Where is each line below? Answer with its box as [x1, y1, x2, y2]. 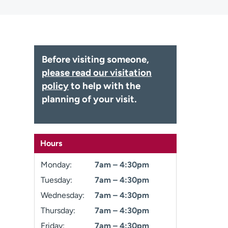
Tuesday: [41, 175, 73, 185]
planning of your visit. [42, 93, 137, 105]
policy [42, 80, 69, 92]
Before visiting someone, [42, 53, 150, 65]
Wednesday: [41, 190, 85, 200]
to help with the [69, 80, 141, 92]
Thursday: [41, 206, 76, 215]
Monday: [41, 160, 72, 169]
